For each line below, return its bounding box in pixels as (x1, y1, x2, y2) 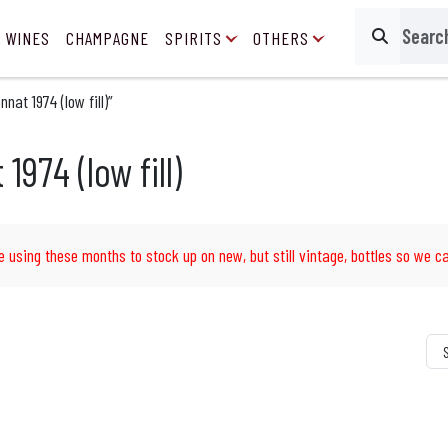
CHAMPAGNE (66, 27, 149, 49)
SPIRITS (165, 27, 222, 49)
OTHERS (253, 27, 309, 49)
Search (366, 37, 406, 56)
